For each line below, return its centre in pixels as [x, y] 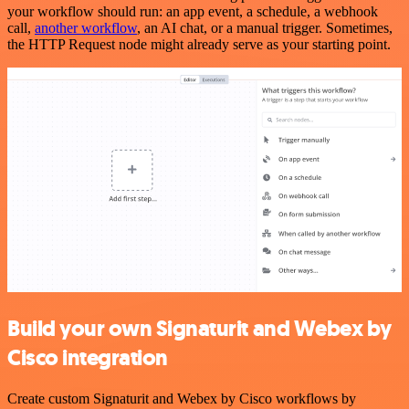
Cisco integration [88, 357]
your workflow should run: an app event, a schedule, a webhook [193, 11]
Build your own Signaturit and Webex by [199, 328]
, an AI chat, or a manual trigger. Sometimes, [265, 27]
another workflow [86, 27]
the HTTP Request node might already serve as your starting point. [199, 44]
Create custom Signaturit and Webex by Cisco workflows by [182, 398]
